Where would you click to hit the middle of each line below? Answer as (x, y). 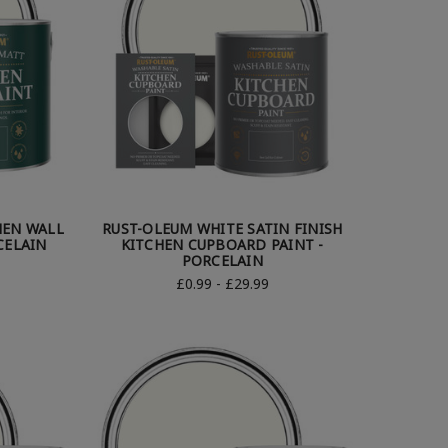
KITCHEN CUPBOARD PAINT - (222, 245)
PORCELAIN (222, 261)
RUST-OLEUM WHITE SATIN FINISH (222, 229)
